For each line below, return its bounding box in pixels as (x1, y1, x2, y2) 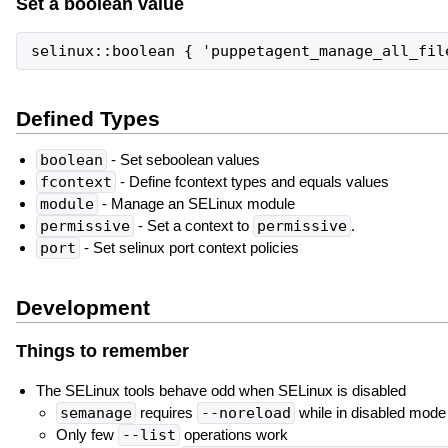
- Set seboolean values (106, 151, 260, 169)
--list (121, 425, 176, 444)
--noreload (200, 403, 291, 422)
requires (135, 403, 197, 421)
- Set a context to (133, 217, 253, 235)
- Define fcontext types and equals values (115, 173, 389, 191)
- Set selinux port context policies (79, 239, 299, 257)
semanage (59, 403, 132, 422)
